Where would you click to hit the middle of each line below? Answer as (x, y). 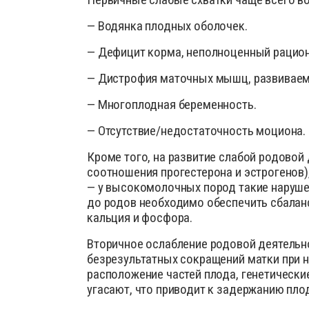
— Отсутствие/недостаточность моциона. (197, 131)
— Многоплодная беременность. (172, 105)
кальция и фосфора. (140, 218)
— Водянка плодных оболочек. (167, 26)
